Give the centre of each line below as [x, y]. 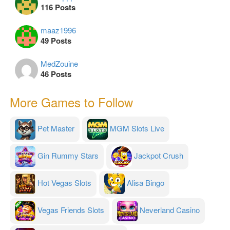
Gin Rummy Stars [68, 156]
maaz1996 [58, 30]
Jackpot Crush [159, 156]
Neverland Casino [170, 210]
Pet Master [56, 128]
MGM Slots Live [137, 128]
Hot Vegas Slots [64, 183]
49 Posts [56, 41]
